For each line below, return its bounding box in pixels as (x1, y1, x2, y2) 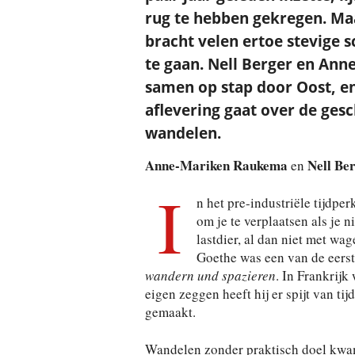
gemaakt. (144, 303, 196, 321)
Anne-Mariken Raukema (144, 155, 288, 175)
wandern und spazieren (144, 266, 276, 284)
